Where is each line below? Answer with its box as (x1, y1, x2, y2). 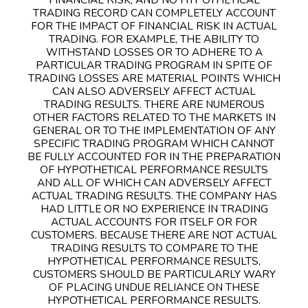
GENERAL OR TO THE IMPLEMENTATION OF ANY (32, 122, 276, 137)
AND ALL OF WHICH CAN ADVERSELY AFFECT (36, 175, 272, 190)
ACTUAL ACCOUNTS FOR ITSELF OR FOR (51, 214, 257, 229)
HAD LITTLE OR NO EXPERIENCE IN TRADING (40, 201, 268, 216)
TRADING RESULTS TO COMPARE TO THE (50, 240, 258, 255)
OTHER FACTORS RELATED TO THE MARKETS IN (32, 109, 276, 124)
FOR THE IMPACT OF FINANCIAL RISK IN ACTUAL (31, 18, 277, 33)
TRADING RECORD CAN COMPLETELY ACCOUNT (32, 5, 276, 20)
